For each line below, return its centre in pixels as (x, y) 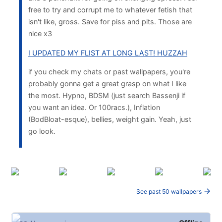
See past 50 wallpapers (169, 191)
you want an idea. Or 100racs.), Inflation (94, 108)
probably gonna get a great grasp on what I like (107, 84)
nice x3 (40, 34)
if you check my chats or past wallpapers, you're (109, 72)
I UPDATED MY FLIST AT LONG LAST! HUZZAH (108, 53)
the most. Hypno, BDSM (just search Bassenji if (107, 96)
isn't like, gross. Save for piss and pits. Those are (110, 22)
